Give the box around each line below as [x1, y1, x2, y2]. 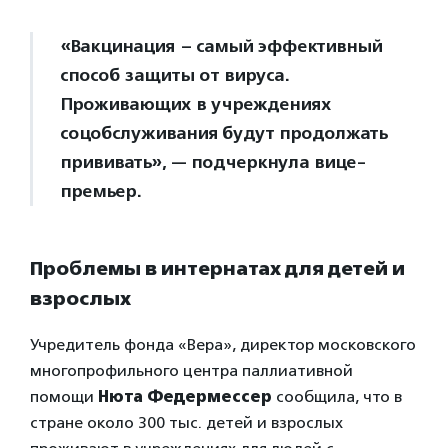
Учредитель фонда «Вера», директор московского [30, 335, 416, 355]
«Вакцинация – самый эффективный [60, 34, 382, 57]
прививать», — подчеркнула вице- [60, 150, 365, 173]
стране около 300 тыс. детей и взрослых [30, 413, 343, 433]
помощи [30, 387, 98, 407]
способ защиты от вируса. [60, 63, 289, 86]
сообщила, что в [272, 387, 402, 407]
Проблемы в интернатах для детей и [30, 256, 405, 280]
